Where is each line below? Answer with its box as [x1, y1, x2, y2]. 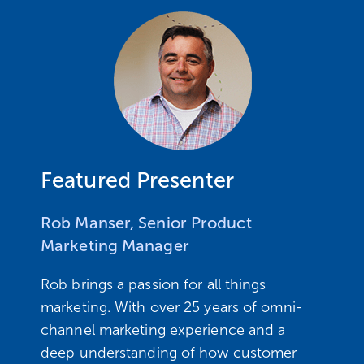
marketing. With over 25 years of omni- [41, 297, 303, 316]
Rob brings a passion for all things [41, 275, 266, 293]
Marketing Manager [41, 235, 189, 255]
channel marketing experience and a [41, 320, 286, 339]
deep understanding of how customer [41, 343, 297, 362]
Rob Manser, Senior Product [41, 212, 252, 232]
